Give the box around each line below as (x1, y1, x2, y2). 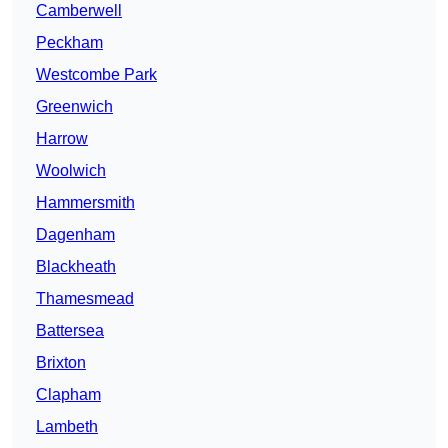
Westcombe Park (36, 66, 157, 84)
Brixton (36, 354, 86, 372)
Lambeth (36, 418, 98, 436)
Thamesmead (36, 290, 134, 308)
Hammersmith (36, 194, 135, 212)
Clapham (36, 386, 101, 404)
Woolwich (36, 162, 106, 180)
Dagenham (36, 226, 115, 244)
